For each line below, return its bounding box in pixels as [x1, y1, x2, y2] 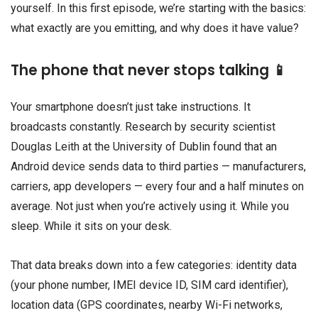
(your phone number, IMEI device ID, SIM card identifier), [11, 278, 288, 292]
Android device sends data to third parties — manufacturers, [11, 159, 306, 173]
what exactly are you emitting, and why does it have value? [11, 21, 299, 35]
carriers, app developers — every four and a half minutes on [11, 179, 304, 193]
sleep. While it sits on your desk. [11, 219, 172, 233]
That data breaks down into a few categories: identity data [11, 258, 297, 272]
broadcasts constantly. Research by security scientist [11, 119, 275, 133]
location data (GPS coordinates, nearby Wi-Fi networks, [11, 298, 283, 312]
